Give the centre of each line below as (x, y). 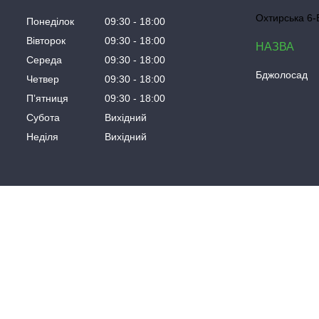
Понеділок (50, 21)
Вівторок (46, 40)
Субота (43, 117)
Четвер (43, 79)
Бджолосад (282, 75)
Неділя (42, 136)
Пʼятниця (47, 98)
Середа (44, 59)
